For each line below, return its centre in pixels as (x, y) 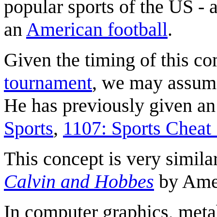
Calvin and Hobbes (79, 181)
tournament (48, 82)
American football (97, 29)
